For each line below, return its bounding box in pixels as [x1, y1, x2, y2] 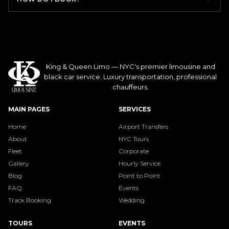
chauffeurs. [112, 83, 149, 91]
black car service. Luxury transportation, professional [44, 73, 217, 81]
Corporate [119, 147, 149, 155]
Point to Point [119, 172, 161, 179]
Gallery [8, 159, 29, 167]
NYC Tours [119, 135, 149, 143]
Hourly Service [119, 159, 161, 167]
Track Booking [8, 196, 51, 204]
